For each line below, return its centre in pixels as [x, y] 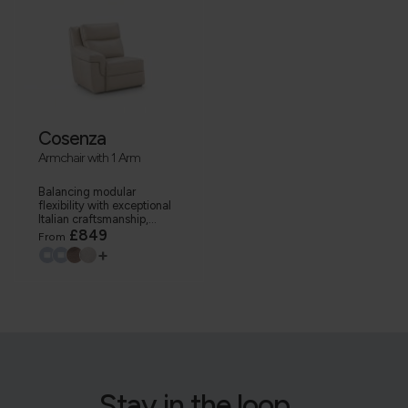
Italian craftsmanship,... [97, 219]
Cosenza [72, 139]
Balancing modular [87, 192]
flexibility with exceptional [105, 206]
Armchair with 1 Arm [89, 158]
